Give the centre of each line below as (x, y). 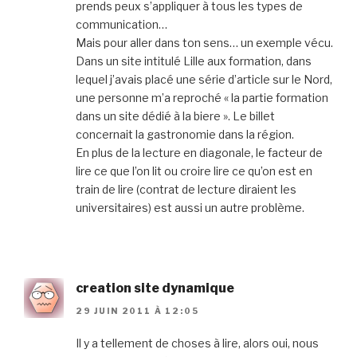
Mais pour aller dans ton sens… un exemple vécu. (204, 43)
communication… (122, 25)
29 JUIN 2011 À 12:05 (137, 310)
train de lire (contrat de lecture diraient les (186, 190)
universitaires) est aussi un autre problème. (190, 208)
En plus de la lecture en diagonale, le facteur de (199, 153)
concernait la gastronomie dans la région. (185, 135)
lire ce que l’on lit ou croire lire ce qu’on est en (194, 171)
